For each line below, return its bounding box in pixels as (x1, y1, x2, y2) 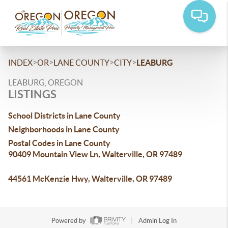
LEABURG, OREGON (8, 78, 83, 87)
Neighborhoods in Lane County (8, 125, 120, 134)
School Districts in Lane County (8, 111, 121, 120)
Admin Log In (138, 217, 177, 225)
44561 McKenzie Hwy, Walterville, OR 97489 (8, 174, 172, 183)
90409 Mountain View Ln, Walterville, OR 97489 (8, 150, 182, 159)
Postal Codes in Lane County (8, 138, 110, 148)
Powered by (51, 217, 88, 225)
